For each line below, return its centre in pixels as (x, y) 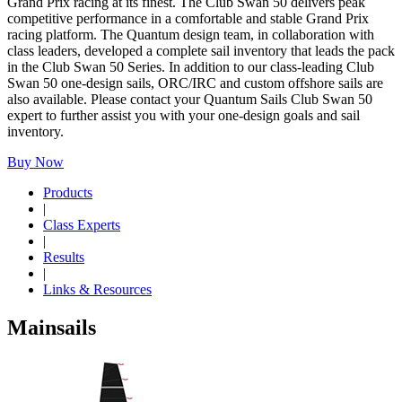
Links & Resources (97, 289)
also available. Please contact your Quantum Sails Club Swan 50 (190, 99)
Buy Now (35, 162)
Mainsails (52, 327)
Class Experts (82, 224)
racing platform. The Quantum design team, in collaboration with (191, 34)
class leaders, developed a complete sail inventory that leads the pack (201, 50)
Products (68, 192)
